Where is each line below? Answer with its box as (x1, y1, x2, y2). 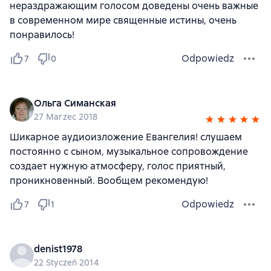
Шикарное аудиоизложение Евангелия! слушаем (10, 131, 242, 143)
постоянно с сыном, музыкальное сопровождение (10, 145, 248, 158)
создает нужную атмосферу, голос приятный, (10, 160, 226, 172)
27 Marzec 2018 (34, 111, 98, 122)
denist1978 (34, 243, 82, 255)
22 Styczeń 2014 (34, 257, 99, 268)
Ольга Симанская (34, 97, 116, 109)
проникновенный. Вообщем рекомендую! (10, 174, 208, 187)
